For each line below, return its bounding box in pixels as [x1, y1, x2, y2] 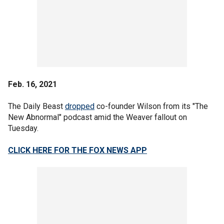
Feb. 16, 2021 [8, 79, 57, 89]
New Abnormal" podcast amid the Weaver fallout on [8, 112, 187, 122]
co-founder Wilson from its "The [94, 101, 208, 111]
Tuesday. [8, 123, 38, 133]
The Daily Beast [8, 101, 65, 111]
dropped [65, 101, 94, 111]
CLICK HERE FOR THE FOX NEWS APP [8, 145, 147, 155]
